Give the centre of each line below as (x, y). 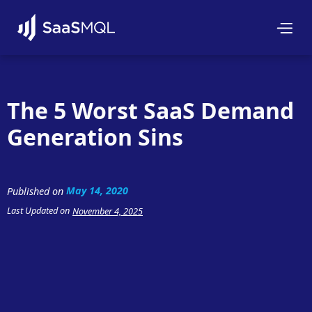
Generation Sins (95, 137)
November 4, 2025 (108, 211)
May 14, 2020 (97, 190)
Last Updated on (38, 210)
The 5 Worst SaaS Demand (150, 110)
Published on (35, 191)
